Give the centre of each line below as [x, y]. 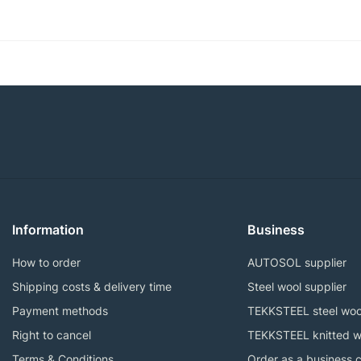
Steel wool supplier [297, 286]
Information [48, 229]
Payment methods [60, 310]
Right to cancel [52, 334]
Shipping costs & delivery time [92, 286]
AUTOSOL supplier [297, 262]
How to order [46, 262]
